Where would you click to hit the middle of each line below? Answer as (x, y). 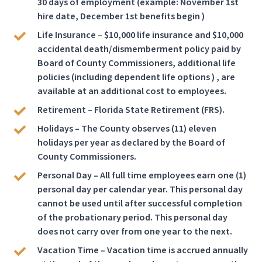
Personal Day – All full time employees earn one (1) (142, 175)
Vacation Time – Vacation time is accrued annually (143, 250)
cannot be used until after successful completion (140, 204)
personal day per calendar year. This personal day (140, 189)
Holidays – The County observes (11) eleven (127, 129)
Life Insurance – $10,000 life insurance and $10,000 (140, 35)
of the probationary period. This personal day (132, 218)
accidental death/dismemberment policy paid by (139, 49)
